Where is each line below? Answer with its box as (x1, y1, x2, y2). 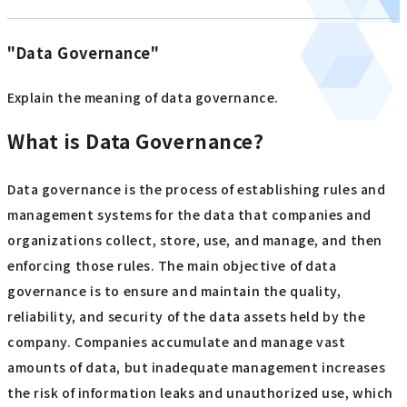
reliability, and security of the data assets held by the (7, 307, 366, 326)
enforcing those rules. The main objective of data (7, 256, 337, 275)
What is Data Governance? (7, 126, 264, 154)
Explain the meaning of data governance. (7, 88, 279, 107)
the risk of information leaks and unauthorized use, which (7, 383, 393, 402)
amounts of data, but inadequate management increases (7, 358, 386, 377)
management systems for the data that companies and (7, 205, 372, 224)
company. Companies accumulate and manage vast (7, 333, 346, 352)
